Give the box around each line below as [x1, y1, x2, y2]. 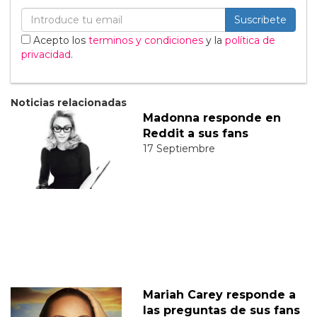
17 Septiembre [142, 142, 215, 156]
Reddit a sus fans [142, 127, 248, 141]
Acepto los [30, 34, 88, 47]
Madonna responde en [142, 111, 281, 125]
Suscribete [234, 13, 287, 27]
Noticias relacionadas [11, 96, 127, 110]
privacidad [21, 48, 71, 62]
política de [225, 34, 275, 47]
